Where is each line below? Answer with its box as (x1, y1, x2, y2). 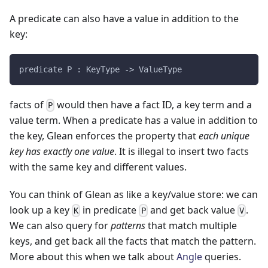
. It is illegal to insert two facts (114, 144, 249, 158)
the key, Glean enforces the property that (10, 129, 199, 142)
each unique (199, 129, 249, 142)
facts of (10, 98, 46, 111)
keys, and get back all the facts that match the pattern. (10, 234, 256, 248)
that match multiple (145, 219, 237, 233)
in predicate (80, 203, 139, 217)
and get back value (147, 203, 237, 217)
